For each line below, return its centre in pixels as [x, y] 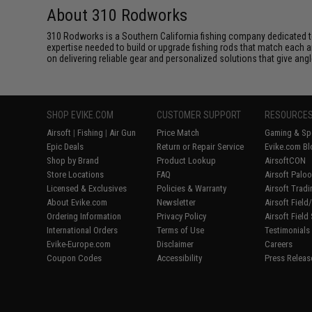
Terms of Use [181, 230]
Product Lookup [187, 160]
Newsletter [177, 202]
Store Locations [76, 174]
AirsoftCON [286, 160]
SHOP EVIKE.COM [80, 115]
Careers [279, 244]
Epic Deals [65, 146]
